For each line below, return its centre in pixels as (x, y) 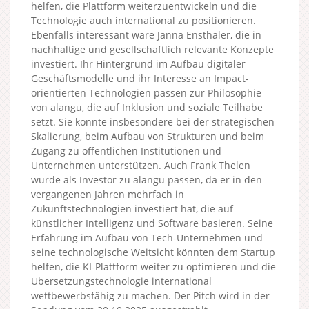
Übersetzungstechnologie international (121, 281)
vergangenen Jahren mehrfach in (108, 194)
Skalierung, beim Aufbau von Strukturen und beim (148, 136)
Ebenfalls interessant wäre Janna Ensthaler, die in (146, 34)
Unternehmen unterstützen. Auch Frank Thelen (141, 165)
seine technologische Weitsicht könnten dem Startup (153, 252)
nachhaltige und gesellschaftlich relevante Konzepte (152, 49)
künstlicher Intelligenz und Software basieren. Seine (152, 223)
